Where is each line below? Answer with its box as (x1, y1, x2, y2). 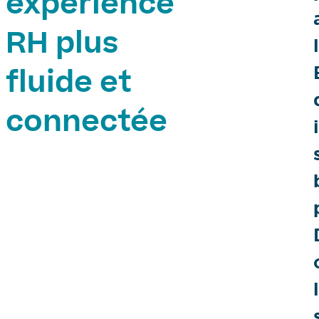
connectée (6, 110, 167, 139)
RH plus (6, 32, 118, 61)
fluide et (6, 71, 132, 100)
